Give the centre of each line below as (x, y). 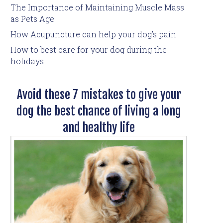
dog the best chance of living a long (99, 111)
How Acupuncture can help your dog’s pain (93, 34)
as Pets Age (33, 18)
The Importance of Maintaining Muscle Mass (97, 7)
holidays (27, 61)
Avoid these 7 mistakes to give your (99, 94)
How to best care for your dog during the (89, 49)
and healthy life (99, 127)
